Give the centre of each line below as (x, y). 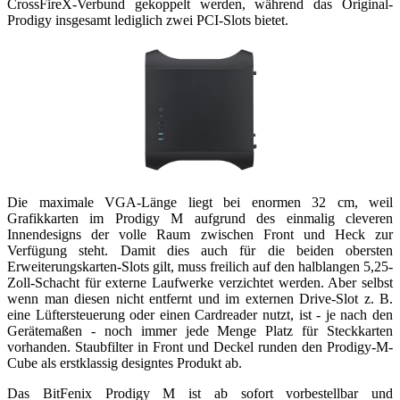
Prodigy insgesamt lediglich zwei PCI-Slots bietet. (148, 20)
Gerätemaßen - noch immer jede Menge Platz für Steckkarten (200, 330)
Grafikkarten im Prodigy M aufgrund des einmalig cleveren (200, 218)
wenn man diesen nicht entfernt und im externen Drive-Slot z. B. (200, 298)
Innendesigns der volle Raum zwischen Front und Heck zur (200, 234)
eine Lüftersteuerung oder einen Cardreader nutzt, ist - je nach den (200, 314)
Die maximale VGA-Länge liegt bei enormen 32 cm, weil (200, 202)
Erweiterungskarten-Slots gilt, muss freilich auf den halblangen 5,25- (200, 266)
